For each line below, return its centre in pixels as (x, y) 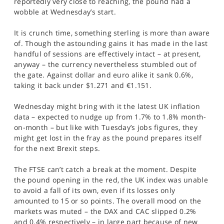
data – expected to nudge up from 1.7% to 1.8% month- (110, 117)
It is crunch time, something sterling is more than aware (112, 33)
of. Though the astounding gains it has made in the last (111, 43)
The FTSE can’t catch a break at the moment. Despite (105, 169)
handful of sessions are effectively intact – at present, (107, 54)
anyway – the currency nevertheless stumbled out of (105, 64)
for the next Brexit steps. (57, 148)
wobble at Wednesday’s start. (65, 12)
